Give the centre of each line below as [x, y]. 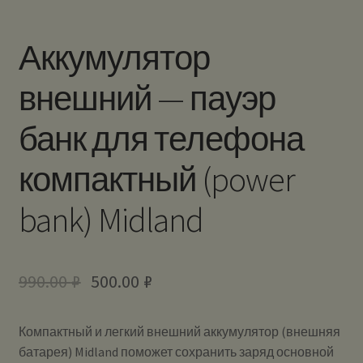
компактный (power [156, 179]
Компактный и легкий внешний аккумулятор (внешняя [179, 331]
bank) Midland [111, 220]
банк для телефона [161, 139]
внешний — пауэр [147, 98]
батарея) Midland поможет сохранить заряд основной [176, 351]
